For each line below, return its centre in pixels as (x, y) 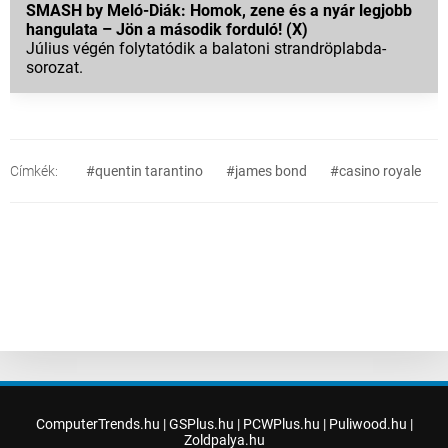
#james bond (266, 171)
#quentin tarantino (144, 171)
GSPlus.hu (201, 424)
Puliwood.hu (367, 424)
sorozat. (54, 68)
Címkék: (34, 171)
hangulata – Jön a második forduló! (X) (167, 30)
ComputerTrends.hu (97, 424)
